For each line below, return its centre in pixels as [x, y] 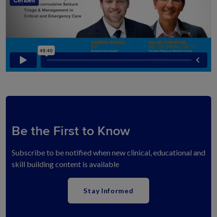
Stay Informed [108, 190]
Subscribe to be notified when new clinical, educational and [108, 152]
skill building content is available [65, 164]
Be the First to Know [71, 131]
